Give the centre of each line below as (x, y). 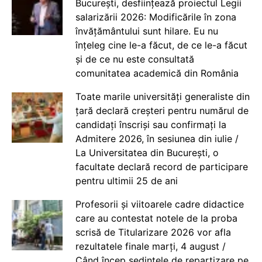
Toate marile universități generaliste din (162, 96)
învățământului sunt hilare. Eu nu (146, 31)
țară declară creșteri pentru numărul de (162, 110)
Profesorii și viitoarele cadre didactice (159, 204)
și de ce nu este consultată (135, 59)
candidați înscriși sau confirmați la (151, 124)
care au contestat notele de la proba (156, 218)
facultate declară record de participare (161, 166)
